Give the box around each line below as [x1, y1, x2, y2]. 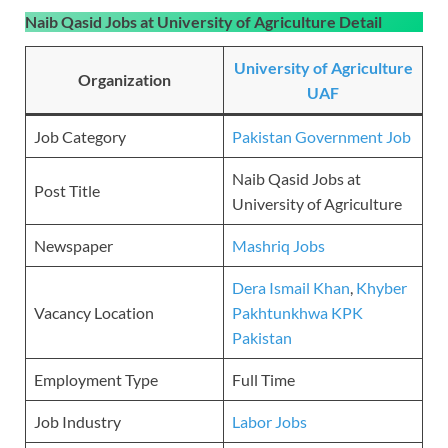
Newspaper [34, 236, 113, 256]
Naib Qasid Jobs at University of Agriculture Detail [25, 11, 382, 31]
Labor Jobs [232, 412, 307, 432]
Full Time [232, 370, 295, 390]
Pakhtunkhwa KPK [232, 303, 363, 323]
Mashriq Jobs [232, 236, 325, 256]
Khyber [356, 278, 407, 298]
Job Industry [34, 412, 121, 432]
